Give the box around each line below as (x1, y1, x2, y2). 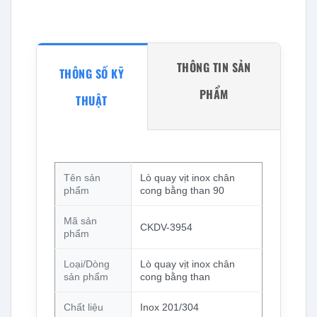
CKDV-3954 (139, 221, 192, 233)
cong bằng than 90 (139, 184, 224, 196)
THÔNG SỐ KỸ (59, 65, 125, 83)
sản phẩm (63, 270, 108, 282)
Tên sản (63, 171, 100, 183)
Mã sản (63, 214, 97, 226)
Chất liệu (63, 301, 103, 313)
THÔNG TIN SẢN (176, 58, 251, 76)
